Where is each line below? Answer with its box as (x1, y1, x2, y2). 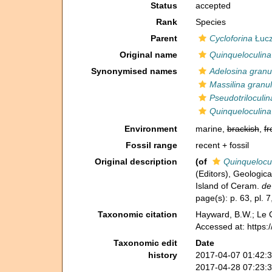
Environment (124, 124, 177, 134)
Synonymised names (90, 66, 177, 76)
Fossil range (125, 140, 177, 150)
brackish (226, 124, 259, 134)
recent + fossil (195, 140, 249, 150)
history (148, 250, 177, 260)
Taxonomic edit (113, 238, 177, 248)
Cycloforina (209, 33, 253, 43)
